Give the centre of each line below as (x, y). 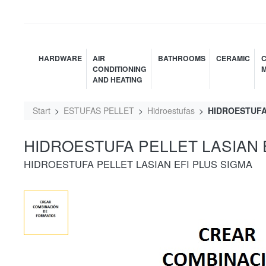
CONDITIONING (120, 69)
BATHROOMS (181, 58)
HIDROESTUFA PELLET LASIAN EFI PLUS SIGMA (138, 164)
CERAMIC (233, 58)
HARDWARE (60, 58)
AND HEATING (118, 80)
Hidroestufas (171, 110)
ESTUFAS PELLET (99, 110)
